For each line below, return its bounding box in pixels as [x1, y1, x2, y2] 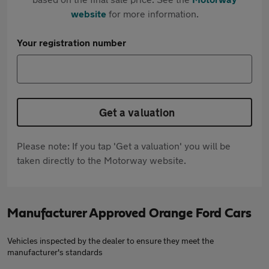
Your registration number [17, 37, 126, 48]
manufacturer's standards [7, 247, 103, 257]
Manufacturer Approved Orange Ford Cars [7, 207, 252, 220]
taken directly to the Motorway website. [17, 154, 186, 166]
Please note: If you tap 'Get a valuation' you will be [17, 140, 231, 151]
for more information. [106, 8, 199, 19]
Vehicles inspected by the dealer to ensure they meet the [7, 235, 214, 246]
